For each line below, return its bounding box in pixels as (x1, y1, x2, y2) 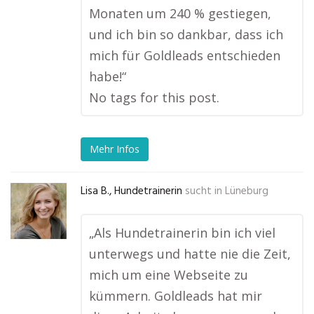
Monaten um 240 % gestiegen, (89, 5, 271, 22)
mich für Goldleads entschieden (89, 47, 280, 64)
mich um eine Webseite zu (89, 266, 248, 283)
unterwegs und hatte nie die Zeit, (89, 245, 291, 262)
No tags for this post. (89, 89, 219, 106)
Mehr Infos (90, 142, 139, 156)
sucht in (185, 183, 222, 200)
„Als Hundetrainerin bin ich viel (89, 224, 275, 241)
